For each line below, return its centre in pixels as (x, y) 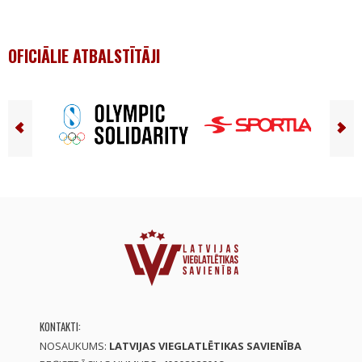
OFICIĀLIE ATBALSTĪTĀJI (84, 56)
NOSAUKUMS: (74, 346)
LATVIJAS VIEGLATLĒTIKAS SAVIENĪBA (205, 346)
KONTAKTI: (60, 326)
